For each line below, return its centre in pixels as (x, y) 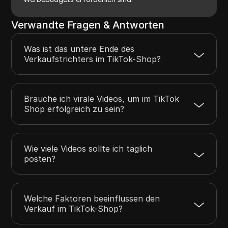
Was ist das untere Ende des (79, 49)
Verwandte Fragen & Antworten (88, 25)
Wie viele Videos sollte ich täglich (88, 148)
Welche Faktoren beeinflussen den (92, 198)
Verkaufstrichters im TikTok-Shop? (93, 59)
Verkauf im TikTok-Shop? (74, 208)
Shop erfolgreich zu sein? (74, 109)
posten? (40, 159)
